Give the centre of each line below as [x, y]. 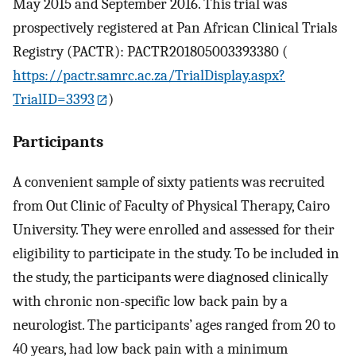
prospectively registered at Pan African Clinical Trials [175, 27]
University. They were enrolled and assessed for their [174, 229]
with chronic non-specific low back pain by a [150, 301]
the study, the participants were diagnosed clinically [170, 277]
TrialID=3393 [54, 99]
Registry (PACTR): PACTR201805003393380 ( [150, 51]
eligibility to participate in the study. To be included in [176, 253]
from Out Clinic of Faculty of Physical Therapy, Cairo [171, 205]
